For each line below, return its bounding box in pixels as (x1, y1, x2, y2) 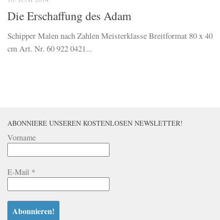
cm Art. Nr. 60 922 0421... (7, 43, 92, 55)
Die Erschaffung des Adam (7, 8, 131, 24)
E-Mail (7, 166, 31, 177)
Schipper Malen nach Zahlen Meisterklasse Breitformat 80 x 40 (7, 30, 213, 42)
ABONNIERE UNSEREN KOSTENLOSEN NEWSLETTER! (7, 118, 183, 128)
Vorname (7, 132, 36, 143)
